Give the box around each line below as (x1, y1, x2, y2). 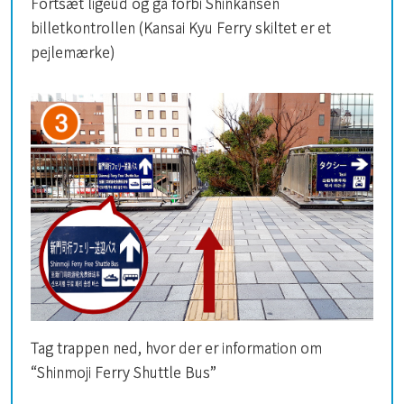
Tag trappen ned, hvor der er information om (31, 336, 322, 359)
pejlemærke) (31, 40, 115, 62)
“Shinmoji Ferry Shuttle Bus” (31, 361, 216, 383)
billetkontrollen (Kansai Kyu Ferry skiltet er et (31, 15, 331, 38)
